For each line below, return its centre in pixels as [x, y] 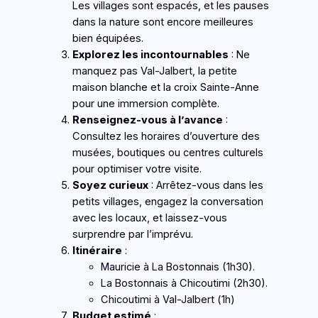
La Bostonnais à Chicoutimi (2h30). [184, 284]
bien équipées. [108, 39]
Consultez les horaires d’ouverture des [166, 137]
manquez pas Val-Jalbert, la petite [154, 71]
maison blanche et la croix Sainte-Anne [165, 88]
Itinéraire [97, 251]
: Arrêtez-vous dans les [205, 186]
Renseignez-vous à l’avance [147, 120]
